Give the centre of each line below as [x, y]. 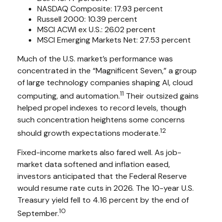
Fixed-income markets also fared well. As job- [99, 153]
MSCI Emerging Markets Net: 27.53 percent [114, 40]
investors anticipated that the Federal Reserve [102, 176]
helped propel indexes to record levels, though [102, 108]
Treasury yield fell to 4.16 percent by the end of [103, 200]
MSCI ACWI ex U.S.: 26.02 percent [96, 29]
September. [38, 214]
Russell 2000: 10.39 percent [87, 19]
